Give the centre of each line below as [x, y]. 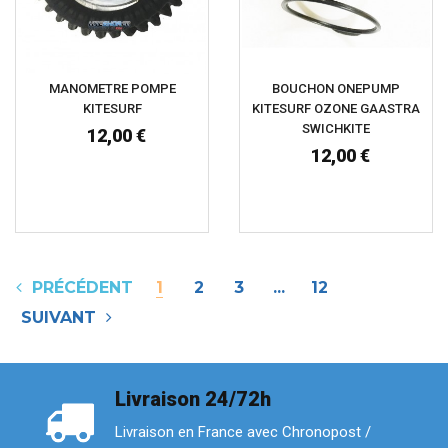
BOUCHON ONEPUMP [336, 88]
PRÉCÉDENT [77, 287]
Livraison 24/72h [193, 398]
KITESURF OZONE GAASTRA [336, 108]
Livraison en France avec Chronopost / [243, 432]
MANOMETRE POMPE [112, 88]
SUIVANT [63, 317]
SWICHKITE [336, 128]
